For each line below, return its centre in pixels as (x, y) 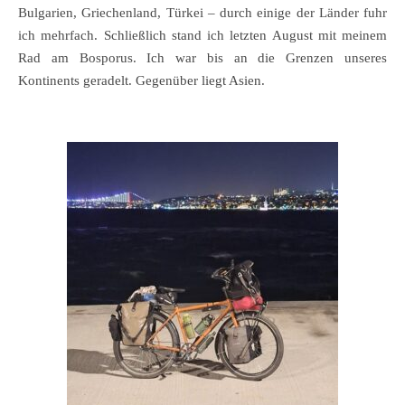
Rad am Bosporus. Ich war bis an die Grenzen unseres (202, 58)
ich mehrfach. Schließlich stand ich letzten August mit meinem (202, 35)
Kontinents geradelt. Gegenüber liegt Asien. (141, 80)
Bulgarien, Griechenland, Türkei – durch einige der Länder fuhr (202, 13)
